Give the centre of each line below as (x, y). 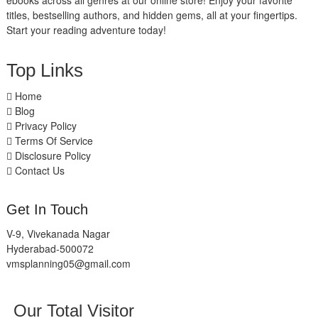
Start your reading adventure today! (86, 30)
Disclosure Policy (51, 156)
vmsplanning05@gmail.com (68, 264)
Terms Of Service (52, 141)
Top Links (44, 71)
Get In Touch (47, 210)
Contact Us (38, 171)
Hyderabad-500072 (50, 249)
